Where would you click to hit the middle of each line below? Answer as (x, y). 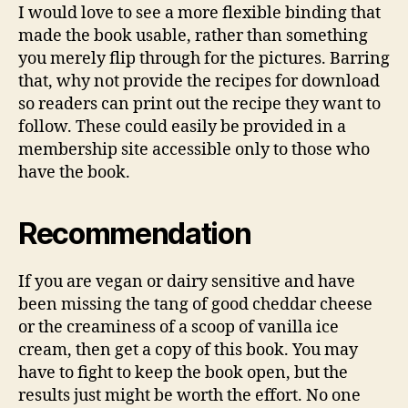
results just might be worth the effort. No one (189, 395)
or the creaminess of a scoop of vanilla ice (178, 327)
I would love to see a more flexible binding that (199, 13)
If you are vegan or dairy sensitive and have (187, 281)
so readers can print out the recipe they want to (199, 104)
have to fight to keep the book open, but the (183, 372)
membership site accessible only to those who (194, 149)
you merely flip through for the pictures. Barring (204, 58)
